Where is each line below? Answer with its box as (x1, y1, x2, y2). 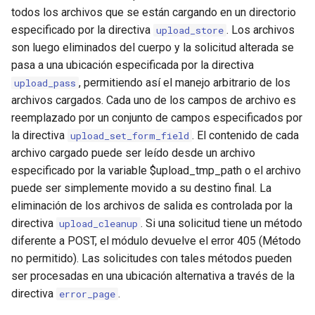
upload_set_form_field (70, 129, 189, 142)
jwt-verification (11, 207, 84, 220)
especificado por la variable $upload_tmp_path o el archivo (11, 164, 301, 177)
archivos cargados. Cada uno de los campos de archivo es (11, 94, 296, 107)
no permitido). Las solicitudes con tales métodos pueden (11, 252, 292, 265)
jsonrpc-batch (11, 138, 78, 151)
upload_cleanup (59, 217, 138, 230)
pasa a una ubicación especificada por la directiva (11, 58, 254, 72)
